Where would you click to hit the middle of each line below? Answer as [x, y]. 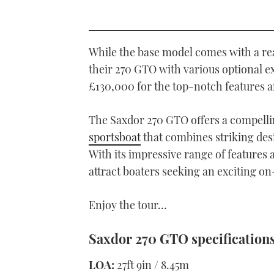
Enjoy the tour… [128, 205]
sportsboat [115, 137]
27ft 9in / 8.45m [152, 265]
